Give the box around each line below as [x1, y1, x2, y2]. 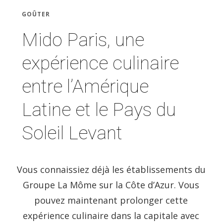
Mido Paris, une [22, 28, 144, 51]
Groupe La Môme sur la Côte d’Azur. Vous [23, 178, 199, 191]
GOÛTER [22, 9, 50, 18]
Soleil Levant [22, 121, 122, 144]
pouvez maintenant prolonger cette [34, 194, 188, 206]
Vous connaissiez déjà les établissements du [16, 163, 206, 175]
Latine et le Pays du [22, 98, 176, 120]
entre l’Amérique [22, 75, 149, 97]
